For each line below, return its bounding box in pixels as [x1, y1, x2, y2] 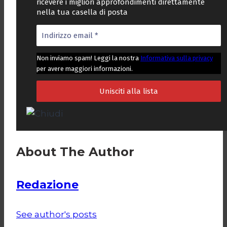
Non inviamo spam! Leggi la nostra [36, 54, 140, 62]
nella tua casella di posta [36, 8, 128, 17]
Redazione [16, 177, 79, 192]
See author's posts [16, 209, 97, 219]
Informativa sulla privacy [140, 54, 213, 62]
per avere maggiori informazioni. [36, 65, 133, 73]
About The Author [16, 144, 134, 160]
